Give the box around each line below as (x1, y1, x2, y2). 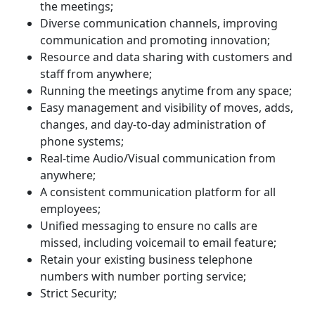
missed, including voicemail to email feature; (40, 234, 276, 250)
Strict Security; (40, 285, 117, 301)
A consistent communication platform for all (40, 184, 276, 200)
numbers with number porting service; (40, 268, 246, 284)
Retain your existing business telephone (40, 251, 252, 267)
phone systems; (40, 133, 124, 149)
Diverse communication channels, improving (40, 15, 278, 31)
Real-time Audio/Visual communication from (40, 150, 276, 166)
